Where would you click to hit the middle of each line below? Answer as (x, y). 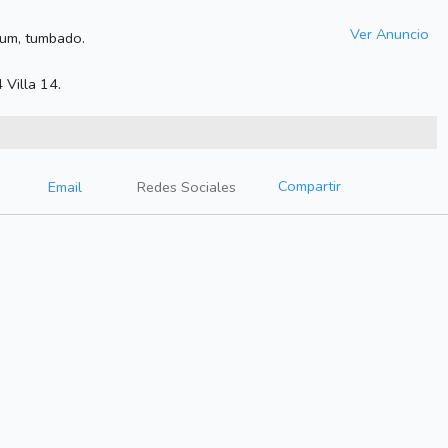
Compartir (309, 186)
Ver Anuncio (389, 33)
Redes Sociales (186, 187)
